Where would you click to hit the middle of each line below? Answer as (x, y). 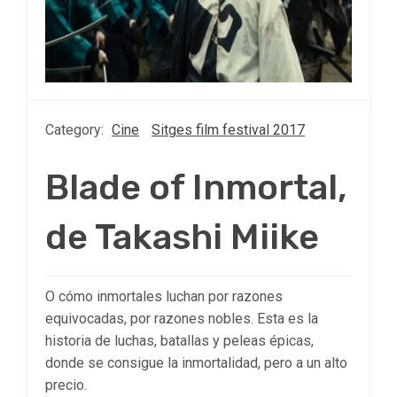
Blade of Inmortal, (196, 188)
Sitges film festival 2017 (228, 130)
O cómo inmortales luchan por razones (164, 297)
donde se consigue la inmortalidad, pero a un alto (196, 363)
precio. (66, 385)
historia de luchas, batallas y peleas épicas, (179, 341)
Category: (76, 130)
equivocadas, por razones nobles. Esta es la (182, 319)
